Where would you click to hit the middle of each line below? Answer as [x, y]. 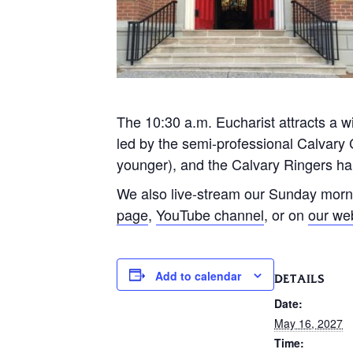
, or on [286, 214]
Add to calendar [198, 276]
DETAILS [299, 279]
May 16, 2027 [308, 323]
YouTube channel [210, 214]
